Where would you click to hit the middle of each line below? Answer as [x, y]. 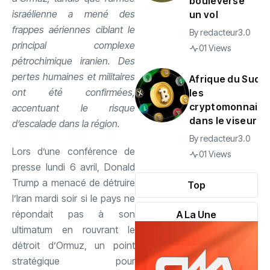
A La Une [196, 215]
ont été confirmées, [74, 92]
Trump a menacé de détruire [74, 182]
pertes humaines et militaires [74, 76]
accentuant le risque [74, 108]
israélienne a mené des [74, 14]
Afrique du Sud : [227, 79]
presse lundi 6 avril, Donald [74, 167]
